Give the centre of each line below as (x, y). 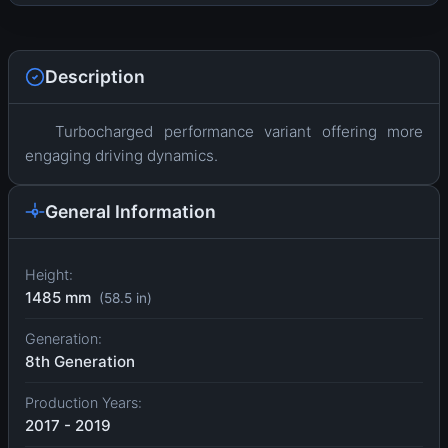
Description (95, 77)
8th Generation (80, 362)
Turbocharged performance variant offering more (239, 132)
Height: (49, 275)
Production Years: (83, 403)
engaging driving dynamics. (121, 156)
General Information (130, 212)
